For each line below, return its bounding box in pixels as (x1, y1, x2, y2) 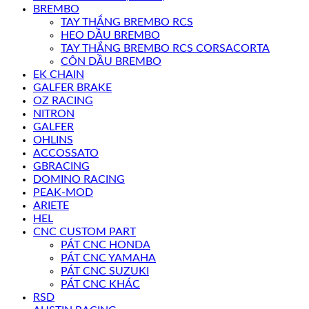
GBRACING (33, 161, 90, 172)
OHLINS (33, 134, 73, 146)
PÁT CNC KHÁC (61, 279, 140, 290)
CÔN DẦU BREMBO (61, 56, 161, 68)
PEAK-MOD (33, 187, 93, 199)
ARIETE (33, 200, 69, 212)
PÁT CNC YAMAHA (61, 252, 156, 264)
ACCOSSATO (33, 148, 99, 159)
